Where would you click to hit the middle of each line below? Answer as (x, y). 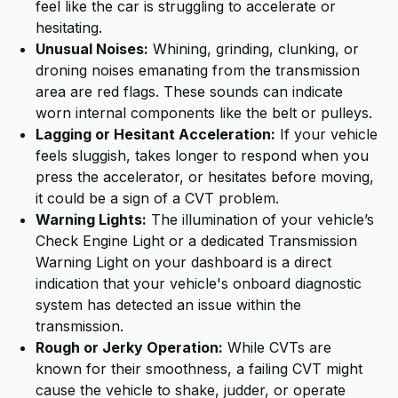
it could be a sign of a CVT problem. (157, 198)
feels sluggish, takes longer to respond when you (202, 155)
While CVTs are (277, 347)
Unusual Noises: (92, 49)
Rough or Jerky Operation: (129, 347)
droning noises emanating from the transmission (198, 70)
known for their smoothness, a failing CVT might (199, 369)
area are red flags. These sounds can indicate (189, 92)
